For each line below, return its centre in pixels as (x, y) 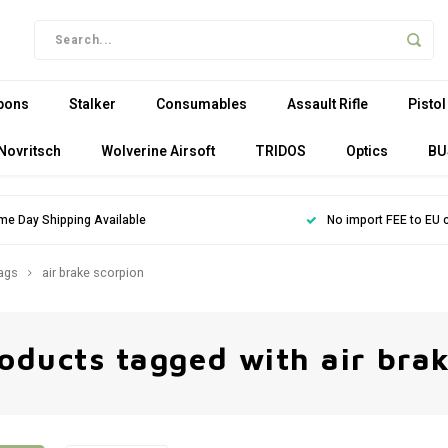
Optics (367, 151)
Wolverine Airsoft (158, 151)
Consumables (201, 104)
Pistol (427, 104)
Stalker (92, 104)
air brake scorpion (93, 273)
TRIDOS (280, 151)
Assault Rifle (327, 104)
